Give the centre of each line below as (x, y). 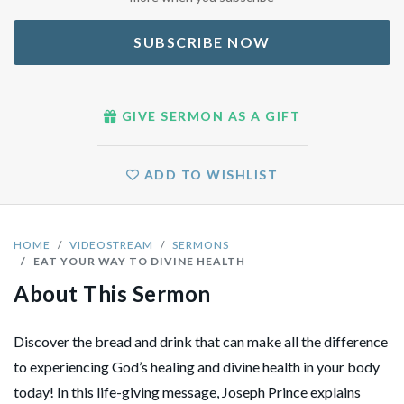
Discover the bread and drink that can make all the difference (201, 341)
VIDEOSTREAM (111, 244)
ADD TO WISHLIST (209, 174)
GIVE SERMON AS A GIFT (264, 115)
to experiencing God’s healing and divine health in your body (197, 366)
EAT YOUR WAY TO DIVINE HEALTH (139, 261)
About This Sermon (112, 293)
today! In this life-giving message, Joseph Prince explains (187, 391)
